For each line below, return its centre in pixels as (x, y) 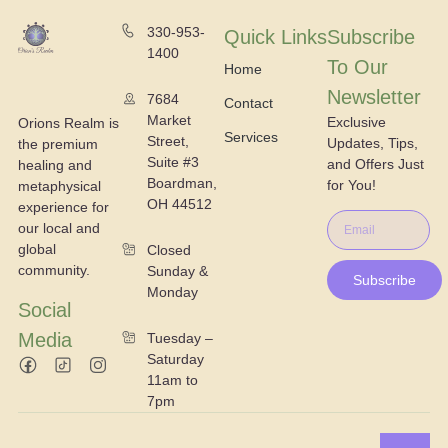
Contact (248, 102)
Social (44, 309)
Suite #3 (177, 161)
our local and (58, 227)
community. (53, 269)
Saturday (176, 358)
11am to (173, 379)
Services (251, 136)
